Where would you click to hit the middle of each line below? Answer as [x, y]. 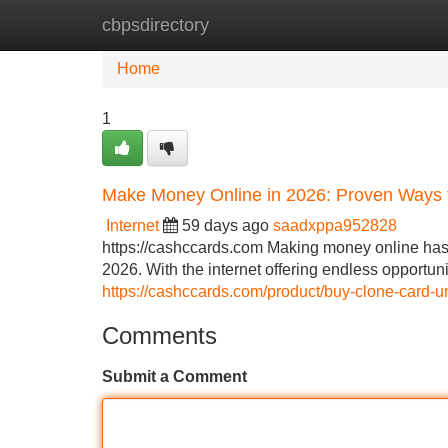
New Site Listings [267, 24]
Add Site [389, 24]
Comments [159, 335]
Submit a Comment [174, 376]
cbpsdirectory [155, 25]
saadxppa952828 [335, 225]
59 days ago [225, 225]
